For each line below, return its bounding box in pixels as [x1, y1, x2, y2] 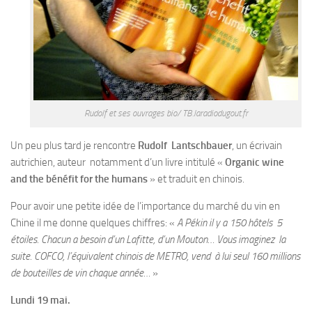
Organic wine [225, 156, 284, 169]
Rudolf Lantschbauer [138, 139, 232, 153]
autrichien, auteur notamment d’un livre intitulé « [10, 156, 225, 169]
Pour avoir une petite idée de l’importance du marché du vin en [10, 200, 280, 213]
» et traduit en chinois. [148, 173, 244, 186]
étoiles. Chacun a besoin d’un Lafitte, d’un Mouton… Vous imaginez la [10, 233, 286, 247]
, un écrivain [232, 139, 282, 153]
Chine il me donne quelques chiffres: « [10, 217, 177, 230]
